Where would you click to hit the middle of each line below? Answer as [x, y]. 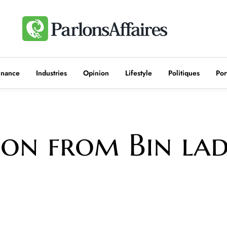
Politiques [184, 73]
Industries [51, 73]
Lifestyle [139, 73]
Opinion [96, 73]
